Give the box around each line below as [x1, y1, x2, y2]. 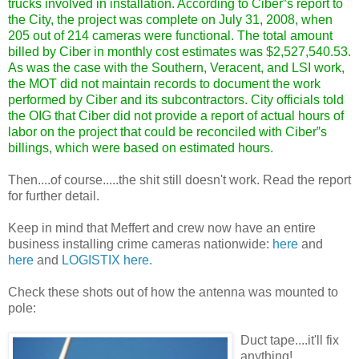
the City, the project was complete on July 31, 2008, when [8, 12, 333, 26]
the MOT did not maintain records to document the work [8, 76, 321, 91]
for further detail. [8, 188, 99, 203]
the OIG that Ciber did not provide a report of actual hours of [8, 108, 344, 123]
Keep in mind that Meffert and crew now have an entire [8, 220, 316, 235]
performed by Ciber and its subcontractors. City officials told [8, 92, 344, 107]
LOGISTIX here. [62, 252, 152, 267]
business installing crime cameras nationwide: [8, 236, 272, 251]
